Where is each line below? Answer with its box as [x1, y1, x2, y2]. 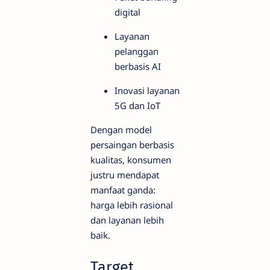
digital [115, 6, 140, 19]
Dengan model [90, 124, 152, 136]
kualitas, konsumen [90, 154, 171, 166]
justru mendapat [90, 169, 159, 181]
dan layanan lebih [90, 214, 164, 227]
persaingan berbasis [90, 139, 174, 151]
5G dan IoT [115, 99, 160, 112]
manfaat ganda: [90, 184, 155, 196]
